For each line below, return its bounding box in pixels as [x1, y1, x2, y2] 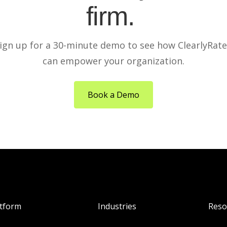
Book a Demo [88, 89, 139, 101]
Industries [98, 201, 137, 212]
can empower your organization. [43, 55, 184, 67]
